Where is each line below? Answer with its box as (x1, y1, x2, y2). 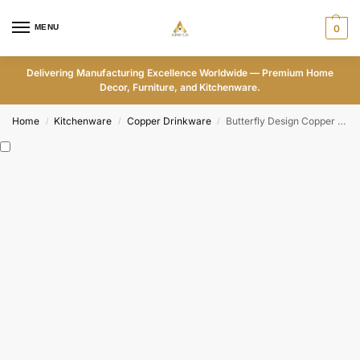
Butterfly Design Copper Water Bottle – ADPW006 (226, 115, 338, 127)
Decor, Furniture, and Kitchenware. (100, 81, 260, 93)
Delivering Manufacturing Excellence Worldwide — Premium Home (27, 67, 333, 79)
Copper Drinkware (126, 115, 211, 127)
